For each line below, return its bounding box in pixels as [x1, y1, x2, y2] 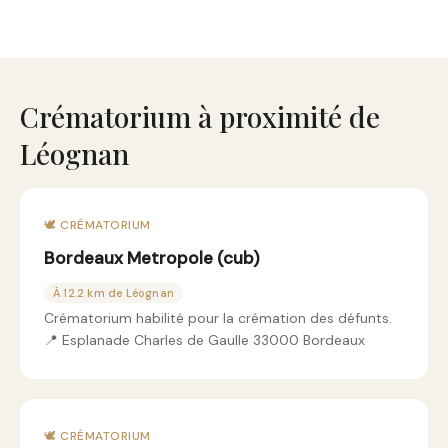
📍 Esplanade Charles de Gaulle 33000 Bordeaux [44, 331, 365, 349]
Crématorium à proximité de [20, 98, 380, 135]
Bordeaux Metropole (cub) [44, 247, 260, 269]
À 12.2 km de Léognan [53, 286, 174, 300]
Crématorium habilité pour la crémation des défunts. [44, 309, 392, 327]
